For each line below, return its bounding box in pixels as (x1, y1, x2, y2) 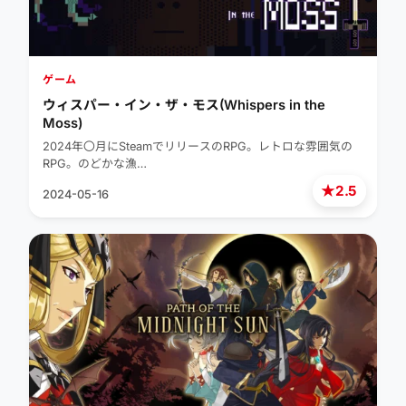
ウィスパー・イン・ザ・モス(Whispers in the (43, 97, 325, 114)
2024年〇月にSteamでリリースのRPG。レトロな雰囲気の (43, 140, 353, 154)
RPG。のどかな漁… (43, 157, 147, 171)
